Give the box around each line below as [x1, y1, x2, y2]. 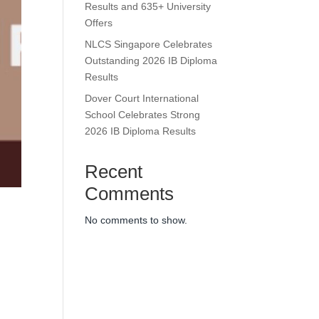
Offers [85, 17, 113, 28]
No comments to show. [85, 214, 188, 226]
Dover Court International [85, 93, 199, 104]
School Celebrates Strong [85, 109, 201, 120]
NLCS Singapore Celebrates [85, 38, 213, 50]
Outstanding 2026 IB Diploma [85, 55, 218, 66]
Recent [85, 161, 143, 182]
